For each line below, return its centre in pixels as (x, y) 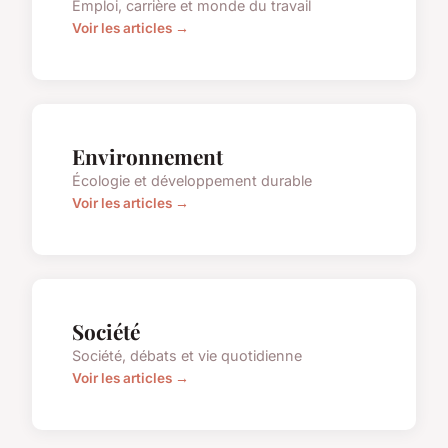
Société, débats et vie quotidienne (187, 356)
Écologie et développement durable (192, 181)
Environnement (147, 156)
